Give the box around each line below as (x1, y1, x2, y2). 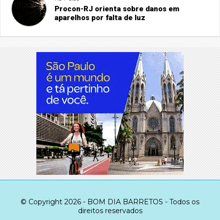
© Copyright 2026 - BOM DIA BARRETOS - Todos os (21, 197, 199, 207)
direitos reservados (78, 206, 142, 216)
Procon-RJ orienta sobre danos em (55, 4, 180, 14)
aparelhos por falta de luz (55, 13, 146, 23)
